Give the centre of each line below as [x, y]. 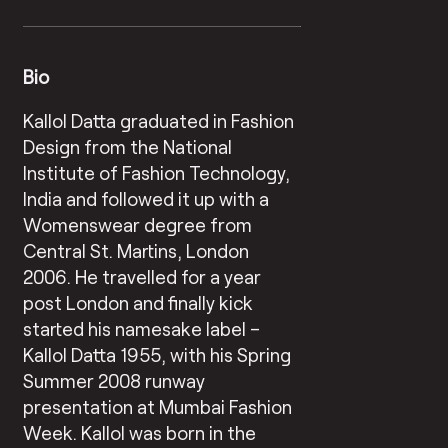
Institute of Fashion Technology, [157, 172]
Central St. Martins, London [136, 250]
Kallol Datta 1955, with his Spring [157, 354]
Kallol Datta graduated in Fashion [159, 120]
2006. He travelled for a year [142, 276]
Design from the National [128, 146]
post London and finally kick [138, 302]
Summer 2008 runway [114, 380]
